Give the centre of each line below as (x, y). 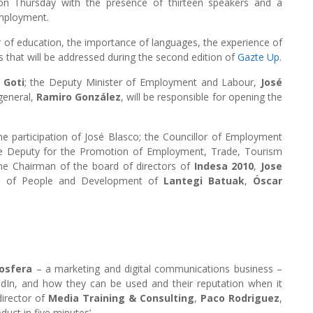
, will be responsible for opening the (201, 96)
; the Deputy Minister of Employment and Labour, (143, 82)
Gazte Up (259, 57)
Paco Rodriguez (240, 298)
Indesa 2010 (224, 166)
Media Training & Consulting (119, 298)
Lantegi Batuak (204, 180)
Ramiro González (78, 96)
